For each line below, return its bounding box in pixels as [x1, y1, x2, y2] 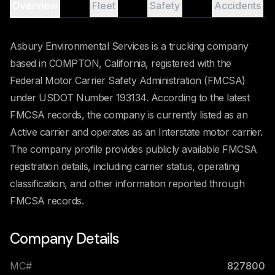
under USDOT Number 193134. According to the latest [10, 91, 249, 104]
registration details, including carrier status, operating [10, 160, 239, 172]
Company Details [10, 229, 119, 248]
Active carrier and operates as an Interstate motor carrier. [10, 126, 263, 138]
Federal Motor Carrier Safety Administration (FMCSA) [10, 74, 246, 87]
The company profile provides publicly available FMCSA [10, 143, 257, 155]
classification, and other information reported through [10, 177, 244, 190]
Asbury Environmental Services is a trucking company [10, 40, 249, 52]
